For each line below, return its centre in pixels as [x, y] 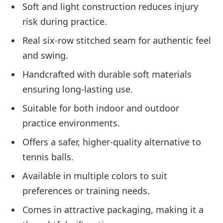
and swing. [45, 56]
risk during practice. [65, 22]
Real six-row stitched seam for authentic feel [117, 41]
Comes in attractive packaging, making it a [113, 209]
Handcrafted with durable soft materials [107, 74]
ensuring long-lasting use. [78, 89]
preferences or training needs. [86, 191]
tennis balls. [48, 157]
